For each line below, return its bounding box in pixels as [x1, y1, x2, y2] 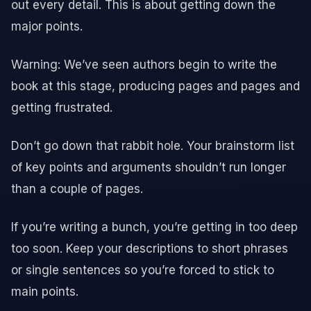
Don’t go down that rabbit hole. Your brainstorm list [11, 138, 294, 153]
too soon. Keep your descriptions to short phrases [11, 241, 288, 255]
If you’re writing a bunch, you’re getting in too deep [11, 219, 298, 234]
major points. [11, 19, 83, 33]
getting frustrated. [11, 100, 112, 115]
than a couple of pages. [11, 181, 143, 196]
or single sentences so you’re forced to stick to [11, 262, 274, 277]
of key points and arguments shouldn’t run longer [11, 160, 286, 174]
